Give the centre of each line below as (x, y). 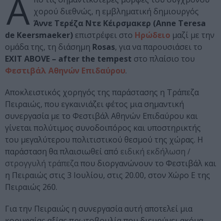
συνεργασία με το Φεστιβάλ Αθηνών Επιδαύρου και (101, 116)
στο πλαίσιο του (163, 59)
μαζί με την (192, 35)
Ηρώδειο (152, 35)
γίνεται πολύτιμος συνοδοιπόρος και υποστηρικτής (103, 128)
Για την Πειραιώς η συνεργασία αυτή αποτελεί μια (99, 209)
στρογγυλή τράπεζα (42, 164)
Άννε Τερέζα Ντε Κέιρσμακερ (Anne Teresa (120, 23)
